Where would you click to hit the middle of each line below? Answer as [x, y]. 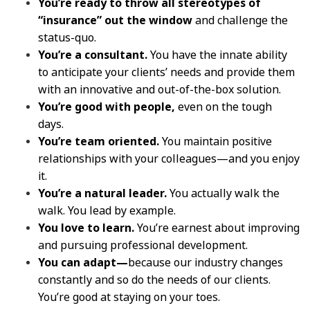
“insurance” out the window [115, 20]
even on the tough [224, 107]
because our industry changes [206, 262]
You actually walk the [223, 193]
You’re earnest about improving [217, 228]
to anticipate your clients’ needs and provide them [166, 72]
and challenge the [240, 20]
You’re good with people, [107, 107]
